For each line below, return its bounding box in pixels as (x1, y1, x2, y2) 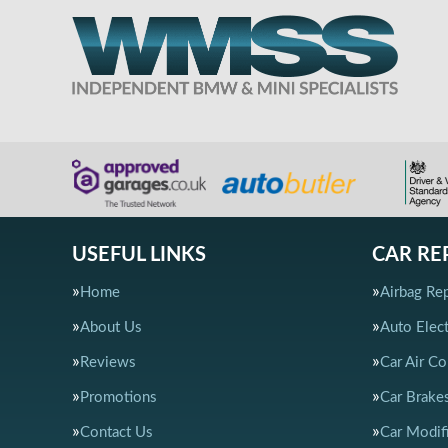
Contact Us (80, 425, 153, 440)
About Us (80, 320, 142, 335)
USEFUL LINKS (72, 245, 206, 265)
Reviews (80, 355, 136, 370)
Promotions (80, 390, 157, 405)
